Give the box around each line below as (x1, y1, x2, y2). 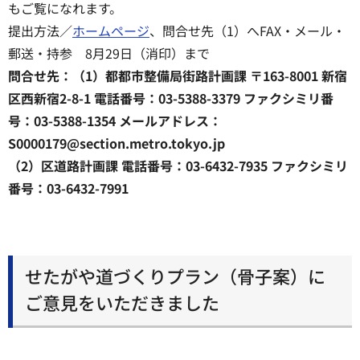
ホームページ (72, 21, 149, 41)
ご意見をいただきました (25, 288, 219, 315)
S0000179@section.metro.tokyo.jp (8, 133, 225, 153)
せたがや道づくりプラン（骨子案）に (25, 262, 325, 288)
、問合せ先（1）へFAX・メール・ (149, 21, 346, 41)
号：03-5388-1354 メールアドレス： (8, 111, 222, 131)
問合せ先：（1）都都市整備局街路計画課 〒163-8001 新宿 (8, 66, 347, 86)
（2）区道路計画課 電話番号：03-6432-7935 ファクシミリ (8, 156, 348, 176)
